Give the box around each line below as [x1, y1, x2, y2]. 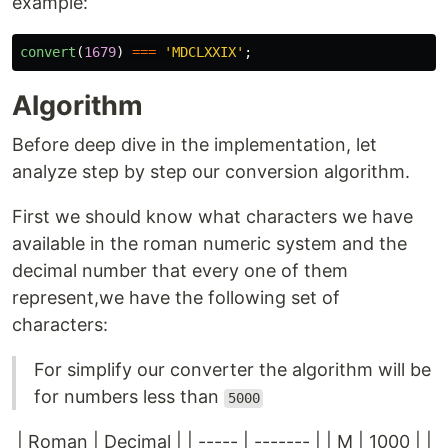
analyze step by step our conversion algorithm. [12, 161, 410, 183]
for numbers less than [34, 386, 224, 408]
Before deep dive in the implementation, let [12, 134, 377, 156]
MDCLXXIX [172, 44, 236, 61]
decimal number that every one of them [12, 260, 348, 282]
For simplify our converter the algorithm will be [34, 359, 431, 381]
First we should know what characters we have [12, 206, 413, 228]
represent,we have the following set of [12, 287, 340, 309]
